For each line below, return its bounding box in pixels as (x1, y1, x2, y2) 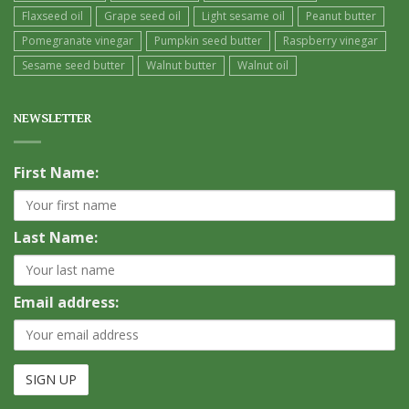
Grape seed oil (104, 7, 181, 24)
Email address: (14, 291, 119, 312)
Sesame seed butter (22, 57, 125, 73)
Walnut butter (146, 57, 216, 73)
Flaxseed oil (22, 7, 83, 24)
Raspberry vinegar (283, 32, 378, 48)
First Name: (14, 162, 99, 183)
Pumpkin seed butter (154, 32, 262, 48)
